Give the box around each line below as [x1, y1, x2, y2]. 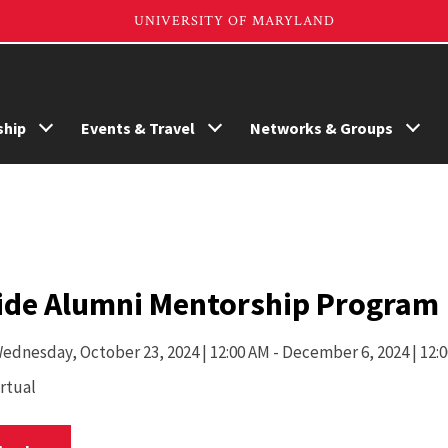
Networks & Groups [250, 118, 393, 138]
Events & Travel [81, 118, 195, 138]
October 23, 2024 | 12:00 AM [79, 341, 273, 363]
